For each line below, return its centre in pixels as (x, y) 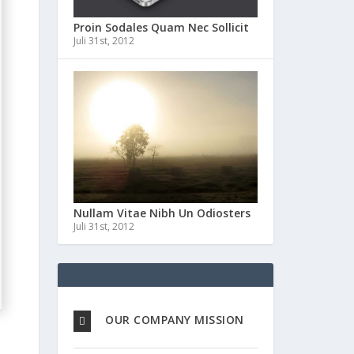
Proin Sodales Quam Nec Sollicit (161, 28)
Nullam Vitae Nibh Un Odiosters (162, 213)
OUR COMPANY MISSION (175, 320)
